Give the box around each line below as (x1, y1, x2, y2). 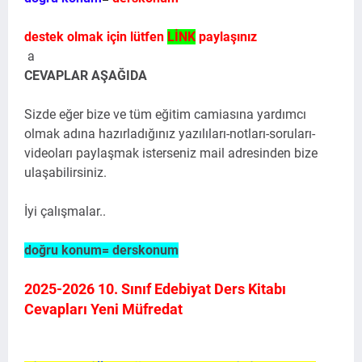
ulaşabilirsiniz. (24, 165, 107, 180)
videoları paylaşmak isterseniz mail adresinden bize (24, 145, 318, 161)
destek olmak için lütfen (24, 29, 167, 44)
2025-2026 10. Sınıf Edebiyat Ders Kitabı (24, 280, 286, 297)
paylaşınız (196, 29, 257, 44)
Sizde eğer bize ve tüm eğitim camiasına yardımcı (24, 107, 306, 122)
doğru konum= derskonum (24, 242, 179, 258)
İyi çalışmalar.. (24, 204, 106, 219)
